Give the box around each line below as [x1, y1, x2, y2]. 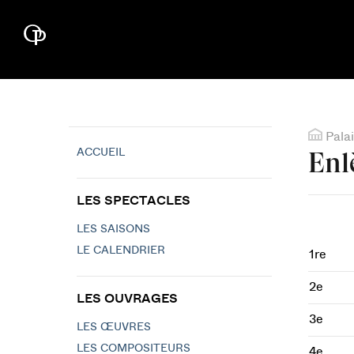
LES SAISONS [77, 224, 150, 235]
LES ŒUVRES [77, 322, 151, 333]
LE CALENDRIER [77, 245, 165, 256]
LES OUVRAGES [77, 292, 178, 305]
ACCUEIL [77, 147, 125, 158]
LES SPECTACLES [77, 194, 190, 207]
